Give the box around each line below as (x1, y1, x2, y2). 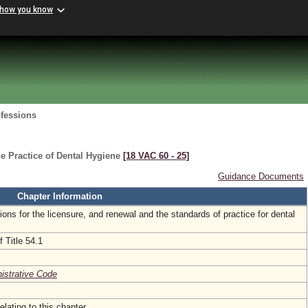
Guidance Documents (218, 171, 304, 181)
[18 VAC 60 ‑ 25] (123, 151, 189, 161)
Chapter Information (17, 191, 102, 201)
